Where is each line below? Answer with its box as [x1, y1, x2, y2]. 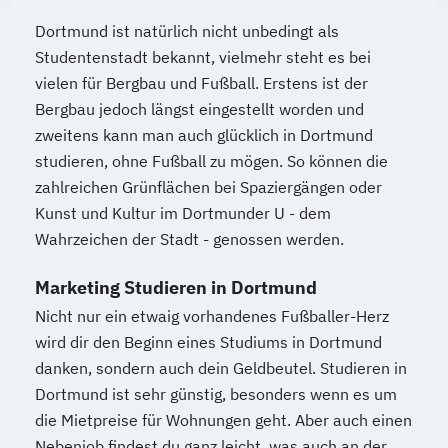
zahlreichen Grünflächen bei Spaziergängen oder [35, 176, 382, 197]
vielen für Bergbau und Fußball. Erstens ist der [35, 72, 368, 93]
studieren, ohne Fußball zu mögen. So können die [35, 150, 388, 171]
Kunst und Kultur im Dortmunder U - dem [35, 202, 331, 223]
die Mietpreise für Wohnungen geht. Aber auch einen [35, 409, 412, 430]
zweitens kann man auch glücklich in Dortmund [35, 124, 373, 145]
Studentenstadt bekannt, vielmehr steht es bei [35, 46, 371, 67]
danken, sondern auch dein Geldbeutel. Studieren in [35, 357, 407, 378]
